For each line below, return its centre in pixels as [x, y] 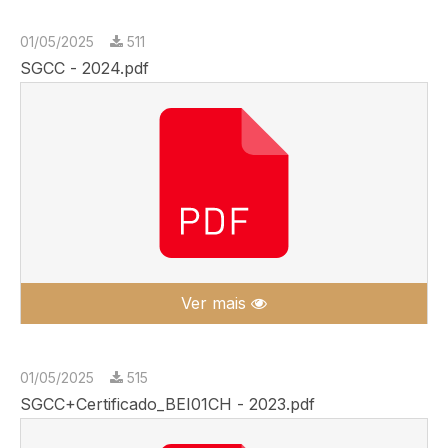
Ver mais [216, 303]
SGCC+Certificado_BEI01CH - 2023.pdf [167, 404]
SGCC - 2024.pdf [84, 68]
